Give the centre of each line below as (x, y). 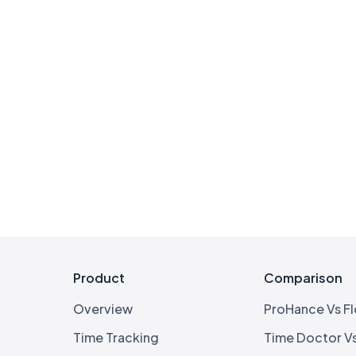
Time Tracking (116, 337)
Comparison (303, 277)
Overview (103, 308)
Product (99, 277)
